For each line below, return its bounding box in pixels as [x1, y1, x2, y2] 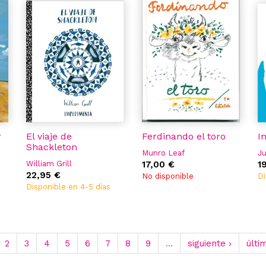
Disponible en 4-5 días [26, 182, 110, 191]
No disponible [142, 172, 194, 180]
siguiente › [187, 238, 232, 249]
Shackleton [26, 141, 77, 153]
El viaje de [26, 131, 72, 142]
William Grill [26, 159, 72, 168]
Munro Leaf [142, 148, 185, 157]
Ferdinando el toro [142, 131, 226, 142]
